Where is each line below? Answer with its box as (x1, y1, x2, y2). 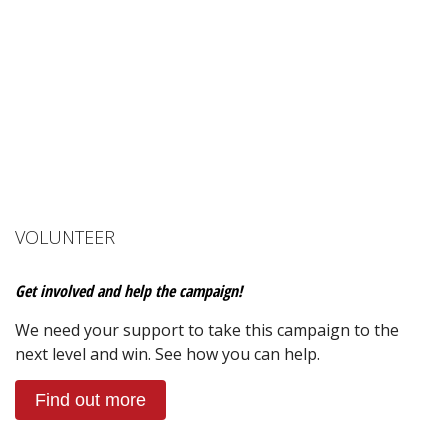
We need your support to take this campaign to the (15, 318, 399, 341)
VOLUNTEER (15, 224, 115, 249)
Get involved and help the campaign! (15, 279, 242, 302)
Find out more (35, 390, 146, 411)
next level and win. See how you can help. (15, 342, 320, 365)
